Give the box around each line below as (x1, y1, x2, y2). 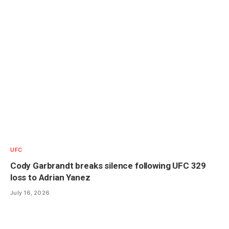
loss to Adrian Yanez (10, 172, 90, 182)
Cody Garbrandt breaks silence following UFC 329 (10, 160, 207, 171)
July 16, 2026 (10, 189, 50, 196)
